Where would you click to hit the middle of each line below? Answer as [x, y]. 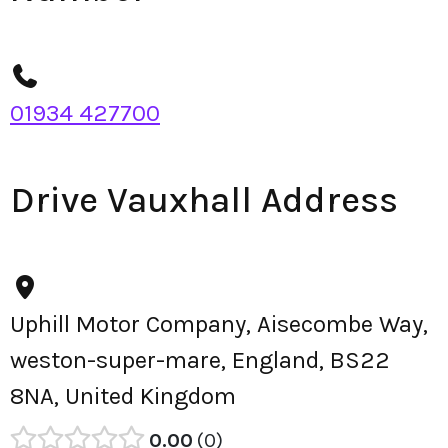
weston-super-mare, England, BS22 [200, 360]
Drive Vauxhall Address [204, 200]
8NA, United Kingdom [123, 396]
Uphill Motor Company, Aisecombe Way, [219, 324]
